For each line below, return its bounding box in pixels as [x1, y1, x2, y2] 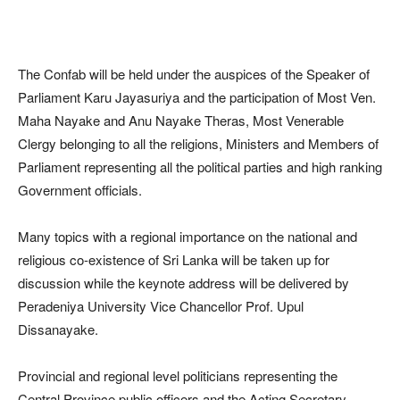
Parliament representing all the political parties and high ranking [18, 157, 382, 177]
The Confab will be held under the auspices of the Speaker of [18, 64, 370, 84]
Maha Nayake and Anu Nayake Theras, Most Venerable [18, 111, 344, 130]
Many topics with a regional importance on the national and [18, 227, 357, 246]
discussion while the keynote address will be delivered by [18, 273, 349, 293]
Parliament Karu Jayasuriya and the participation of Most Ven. [18, 87, 376, 107]
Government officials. [18, 180, 142, 200]
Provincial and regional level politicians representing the [18, 366, 337, 386]
